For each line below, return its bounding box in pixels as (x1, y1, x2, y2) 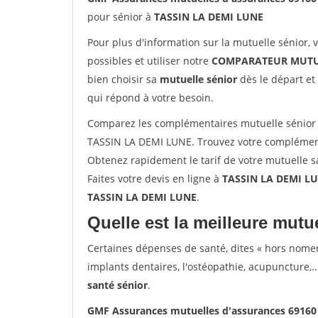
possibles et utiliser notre (87, 54, 212, 67)
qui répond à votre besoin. (87, 91, 214, 104)
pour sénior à (87, 10, 154, 23)
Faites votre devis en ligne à (87, 172, 222, 185)
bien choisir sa (87, 72, 160, 86)
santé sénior (87, 278, 148, 292)
